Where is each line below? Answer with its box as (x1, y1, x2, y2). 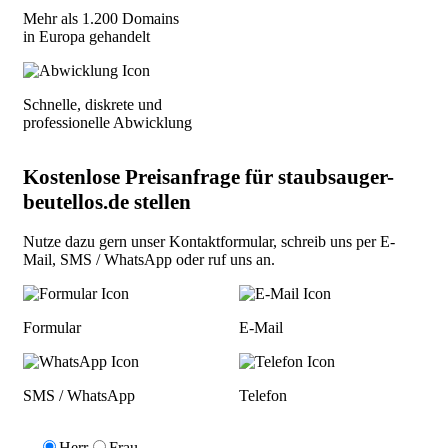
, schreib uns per (273, 232, 380, 250)
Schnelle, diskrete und (23, 95, 162, 113)
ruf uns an (208, 250, 271, 268)
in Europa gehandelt (23, 27, 150, 45)
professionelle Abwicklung (23, 113, 192, 131)
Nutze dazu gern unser (23, 232, 169, 250)
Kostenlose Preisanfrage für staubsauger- (23, 165, 394, 190)
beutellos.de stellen (23, 190, 191, 215)
